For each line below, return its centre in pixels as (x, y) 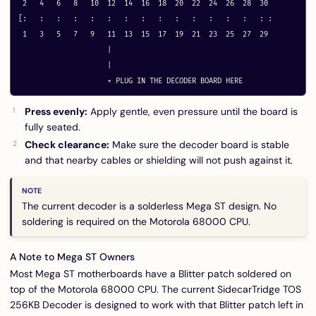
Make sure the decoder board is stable (199, 145)
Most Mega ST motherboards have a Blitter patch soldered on (151, 273)
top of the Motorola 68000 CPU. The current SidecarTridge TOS (156, 289)
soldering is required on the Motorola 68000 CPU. (136, 221)
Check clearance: (67, 145)
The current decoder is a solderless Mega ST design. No (149, 206)
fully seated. (53, 127)
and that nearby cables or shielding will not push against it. (159, 160)
